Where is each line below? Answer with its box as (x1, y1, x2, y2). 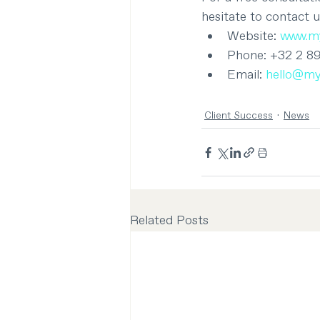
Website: (227, 28, 280, 46)
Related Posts (130, 212, 209, 230)
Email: (227, 66, 266, 84)
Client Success (204, 109, 273, 123)
